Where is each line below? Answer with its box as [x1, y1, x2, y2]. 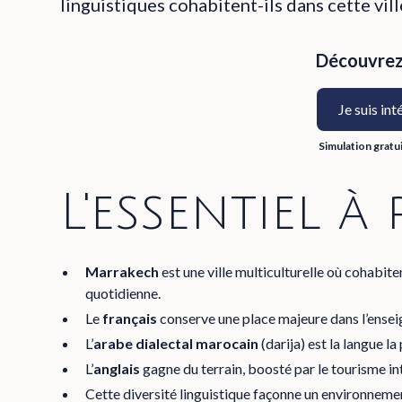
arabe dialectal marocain [93, 335, 259, 352]
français [102, 310, 158, 327]
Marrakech [85, 263, 160, 280]
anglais [93, 360, 141, 377]
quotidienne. [85, 284, 162, 301]
